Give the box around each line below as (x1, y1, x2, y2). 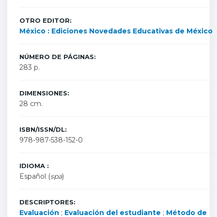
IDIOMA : (19, 162, 49, 170)
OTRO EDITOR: (19, 16, 72, 24)
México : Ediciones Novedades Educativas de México (19, 27, 213, 35)
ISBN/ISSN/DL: (19, 125, 67, 133)
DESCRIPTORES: (19, 198, 76, 206)
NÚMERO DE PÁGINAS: (19, 53, 96, 61)
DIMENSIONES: (19, 89, 69, 97)
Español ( (19, 172, 50, 181)
